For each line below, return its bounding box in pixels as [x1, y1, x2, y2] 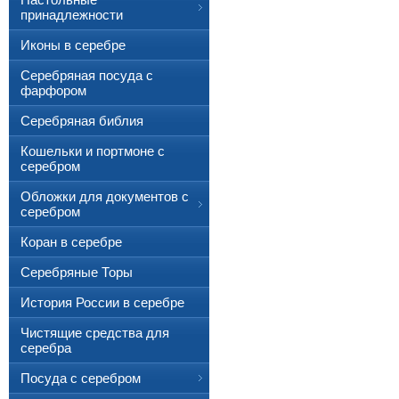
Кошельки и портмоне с [20, 143, 165, 159]
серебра [20, 340, 71, 355]
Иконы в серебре [20, 37, 126, 53]
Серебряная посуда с [20, 68, 153, 83]
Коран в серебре [20, 234, 122, 249]
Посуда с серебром [20, 370, 141, 386]
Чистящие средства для [20, 325, 169, 340]
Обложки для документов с [20, 189, 189, 204]
